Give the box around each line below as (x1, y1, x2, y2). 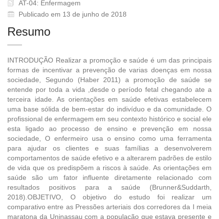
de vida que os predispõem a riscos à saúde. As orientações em (7, 163, 212, 172)
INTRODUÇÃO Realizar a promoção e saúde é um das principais (7, 56, 212, 64)
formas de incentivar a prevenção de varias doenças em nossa (7, 66, 212, 74)
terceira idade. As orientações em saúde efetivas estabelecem (7, 95, 212, 103)
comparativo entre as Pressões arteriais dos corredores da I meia (7, 202, 212, 211)
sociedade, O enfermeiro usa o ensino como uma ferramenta (7, 134, 212, 142)
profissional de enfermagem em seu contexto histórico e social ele (7, 114, 212, 123)
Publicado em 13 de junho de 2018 (19, 10, 127, 18)
